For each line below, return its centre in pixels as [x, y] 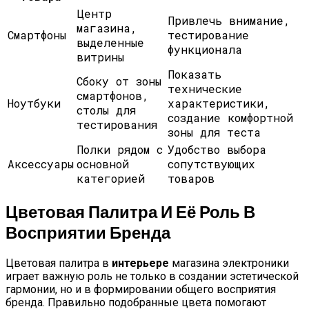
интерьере [140, 263]
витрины [100, 57]
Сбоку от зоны [119, 81]
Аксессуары [41, 164]
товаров [191, 179]
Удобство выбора [217, 150]
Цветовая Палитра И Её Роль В [130, 212]
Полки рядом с [120, 150]
